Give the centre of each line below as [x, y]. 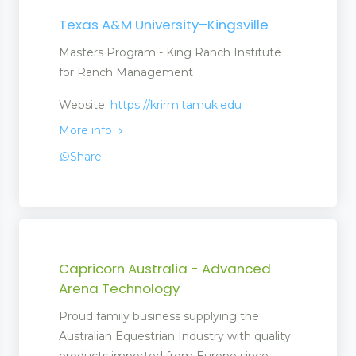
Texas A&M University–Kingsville [164, 25]
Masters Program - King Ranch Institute [170, 53]
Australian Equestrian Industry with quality [175, 336]
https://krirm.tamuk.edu [176, 105]
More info [87, 131]
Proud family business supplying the [159, 316]
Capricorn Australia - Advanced [165, 268]
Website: [85, 105]
